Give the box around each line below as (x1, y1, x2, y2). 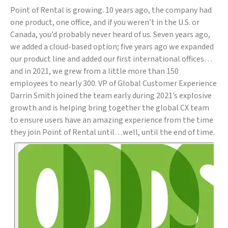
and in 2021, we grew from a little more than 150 (10, 66, 179, 77)
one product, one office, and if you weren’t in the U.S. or (10, 17, 199, 28)
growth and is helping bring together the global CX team (10, 102, 209, 114)
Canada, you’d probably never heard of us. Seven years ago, (10, 29, 210, 41)
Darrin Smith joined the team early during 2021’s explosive (10, 90, 212, 102)
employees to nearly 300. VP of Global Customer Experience (10, 78, 217, 90)
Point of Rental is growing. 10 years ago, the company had (10, 5, 212, 16)
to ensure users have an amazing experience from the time (10, 115, 213, 126)
